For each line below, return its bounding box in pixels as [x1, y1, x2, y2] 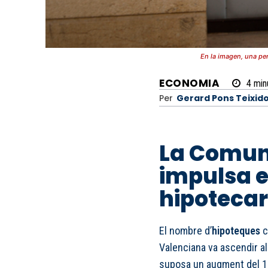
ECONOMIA [159, 76, 220, 91]
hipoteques [212, 224, 260, 237]
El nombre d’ [159, 224, 212, 237]
